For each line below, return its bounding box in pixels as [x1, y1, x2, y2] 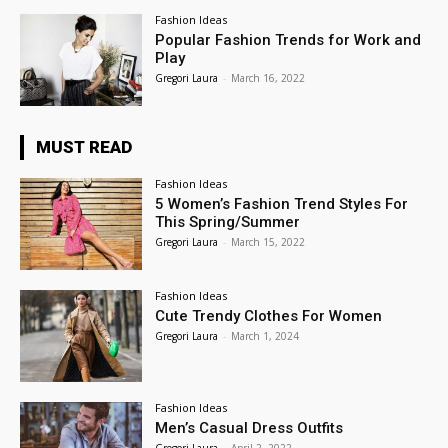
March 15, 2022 [231, 235, 306, 250]
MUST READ [36, 137, 132, 158]
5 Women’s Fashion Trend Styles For [155, 195, 409, 214]
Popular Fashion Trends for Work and [155, 31, 422, 50]
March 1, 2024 [231, 328, 300, 343]
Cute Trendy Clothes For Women [155, 306, 383, 325]
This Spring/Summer [155, 213, 301, 232]
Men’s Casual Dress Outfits [155, 418, 344, 437]
